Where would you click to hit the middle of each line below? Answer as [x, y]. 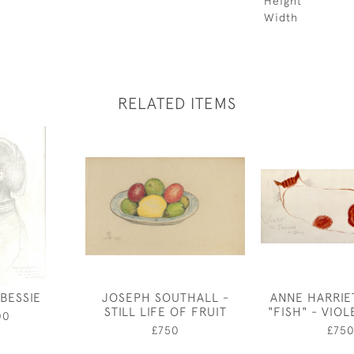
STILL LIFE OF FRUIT [165, 311]
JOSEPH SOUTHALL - [165, 297]
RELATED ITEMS [177, 103]
